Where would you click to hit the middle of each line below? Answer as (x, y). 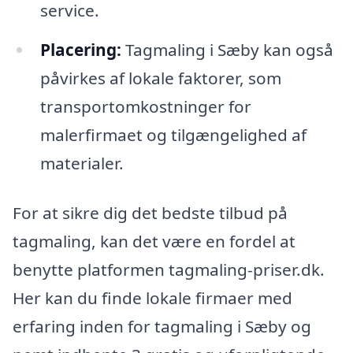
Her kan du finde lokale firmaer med (152, 298)
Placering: (80, 49)
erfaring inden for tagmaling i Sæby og (162, 327)
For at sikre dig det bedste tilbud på (150, 213)
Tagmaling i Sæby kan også (227, 49)
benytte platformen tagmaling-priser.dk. (169, 270)
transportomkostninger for (145, 106)
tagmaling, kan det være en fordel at (154, 242)
